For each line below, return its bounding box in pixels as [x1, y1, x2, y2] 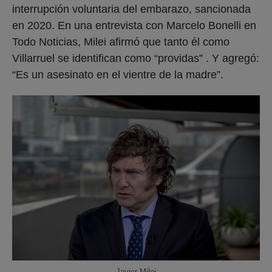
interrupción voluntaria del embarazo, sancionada [12, 2, 251, 15]
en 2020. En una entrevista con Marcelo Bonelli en [12, 19, 256, 32]
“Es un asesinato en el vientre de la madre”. [12, 68, 223, 81]
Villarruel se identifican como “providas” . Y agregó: [12, 52, 259, 64]
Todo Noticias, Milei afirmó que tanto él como [12, 35, 229, 48]
